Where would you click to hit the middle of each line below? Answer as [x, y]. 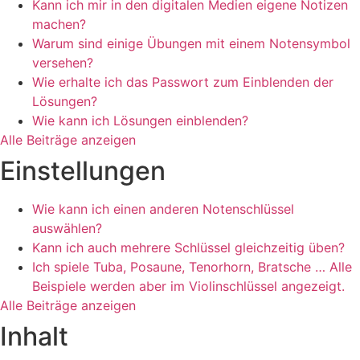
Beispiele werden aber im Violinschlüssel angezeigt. [188, 286]
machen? [59, 24]
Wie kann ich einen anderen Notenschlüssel [163, 209]
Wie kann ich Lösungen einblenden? [140, 121]
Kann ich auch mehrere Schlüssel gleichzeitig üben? [188, 247]
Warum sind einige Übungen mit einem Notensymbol [191, 43]
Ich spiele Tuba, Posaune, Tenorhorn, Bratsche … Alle [192, 267]
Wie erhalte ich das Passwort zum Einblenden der [183, 82]
